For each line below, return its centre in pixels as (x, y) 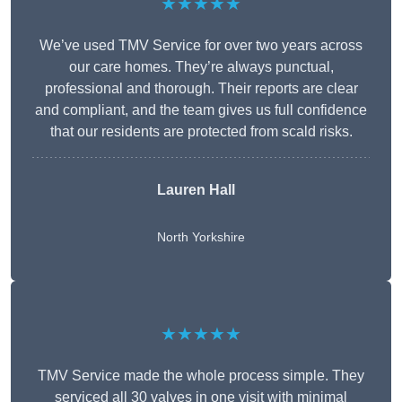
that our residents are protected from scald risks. (201, 132)
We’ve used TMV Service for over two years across (201, 46)
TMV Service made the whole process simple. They (201, 376)
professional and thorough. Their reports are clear (201, 89)
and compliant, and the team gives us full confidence (201, 110)
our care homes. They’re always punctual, (201, 67)
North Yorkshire (201, 237)
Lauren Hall (196, 190)
